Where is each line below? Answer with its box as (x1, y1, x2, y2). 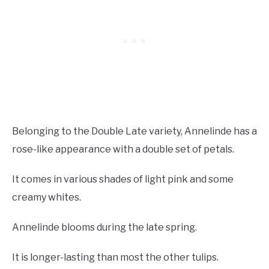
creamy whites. (12, 191, 81, 203)
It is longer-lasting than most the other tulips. (12, 251, 219, 263)
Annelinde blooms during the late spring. (12, 221, 197, 233)
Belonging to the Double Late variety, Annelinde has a (12, 125, 257, 137)
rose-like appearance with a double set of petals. (12, 143, 234, 155)
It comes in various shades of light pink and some (12, 173, 234, 185)
